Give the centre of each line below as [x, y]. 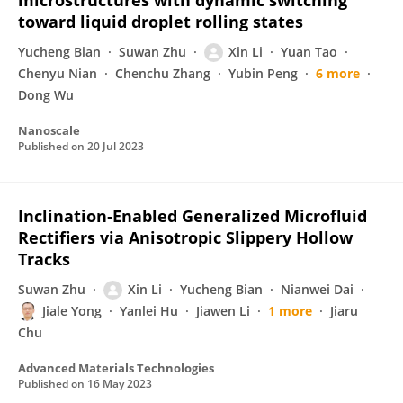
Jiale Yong [72, 311]
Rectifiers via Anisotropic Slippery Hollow [185, 237]
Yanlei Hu [149, 311]
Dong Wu [46, 95]
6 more [338, 73]
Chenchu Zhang [163, 73]
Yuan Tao [309, 52]
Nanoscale [49, 130]
